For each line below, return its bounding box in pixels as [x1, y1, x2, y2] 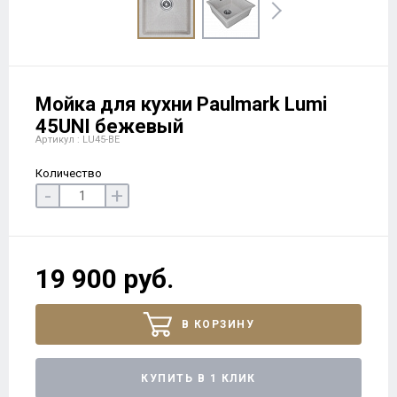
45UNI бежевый [35, 115, 183, 137]
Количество [35, 167, 102, 180]
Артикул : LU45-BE [35, 134, 120, 145]
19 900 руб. [35, 263, 174, 294]
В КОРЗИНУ [181, 318, 254, 331]
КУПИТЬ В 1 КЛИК [141, 372, 256, 385]
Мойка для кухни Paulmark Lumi [35, 93, 327, 115]
